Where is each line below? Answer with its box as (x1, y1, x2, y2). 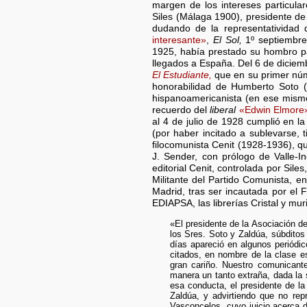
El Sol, (212, 35, 242, 46)
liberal (210, 105, 236, 116)
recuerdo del (152, 105, 210, 116)
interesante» (152, 35, 206, 46)
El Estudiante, (152, 70, 212, 81)
